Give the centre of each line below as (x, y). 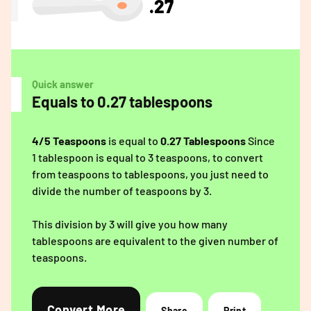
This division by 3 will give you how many (130, 224)
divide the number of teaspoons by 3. (122, 191)
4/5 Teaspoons (69, 141)
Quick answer (63, 84)
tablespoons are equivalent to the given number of (155, 241)
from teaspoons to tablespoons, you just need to (150, 174)
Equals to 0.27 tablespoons (122, 102)
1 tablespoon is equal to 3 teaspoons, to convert (148, 158)
